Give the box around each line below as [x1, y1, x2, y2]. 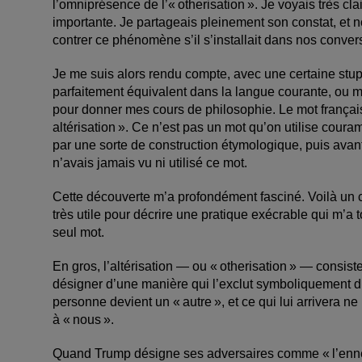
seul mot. [53, 225, 104, 239]
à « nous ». [53, 312, 114, 326]
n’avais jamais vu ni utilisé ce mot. [53, 155, 247, 170]
